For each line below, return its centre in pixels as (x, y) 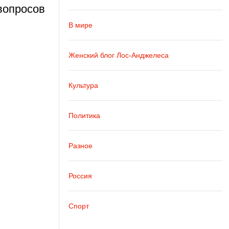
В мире (80, 25)
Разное (80, 145)
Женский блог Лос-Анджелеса (118, 55)
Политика (84, 115)
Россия (80, 176)
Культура (83, 85)
